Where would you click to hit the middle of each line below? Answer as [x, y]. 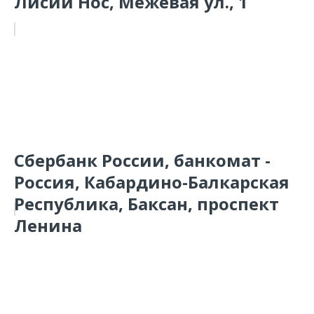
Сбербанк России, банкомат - [142, 160]
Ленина [48, 225]
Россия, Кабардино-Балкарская [152, 182]
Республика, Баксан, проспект [146, 204]
